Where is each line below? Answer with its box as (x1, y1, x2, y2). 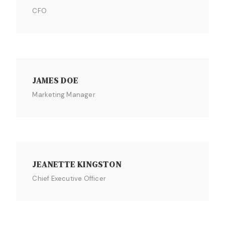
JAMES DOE (32, 75, 79, 86)
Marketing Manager (32, 90, 95, 99)
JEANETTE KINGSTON (32, 159, 122, 170)
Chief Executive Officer (32, 174, 106, 183)
